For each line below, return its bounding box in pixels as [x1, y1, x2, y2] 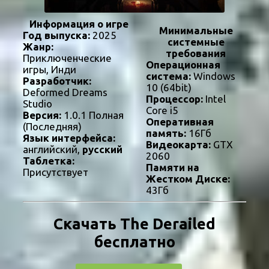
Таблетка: [23, 155, 74, 167]
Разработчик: [23, 75, 91, 87]
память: [145, 127, 186, 139]
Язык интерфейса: [23, 132, 115, 144]
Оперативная [145, 116, 214, 128]
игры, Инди [23, 64, 76, 76]
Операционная [145, 59, 220, 71]
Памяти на [145, 162, 199, 174]
